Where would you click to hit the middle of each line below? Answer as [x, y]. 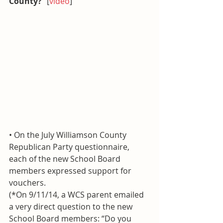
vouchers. [27, 183]
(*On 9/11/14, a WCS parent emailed [77, 195]
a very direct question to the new [72, 207]
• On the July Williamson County [69, 135]
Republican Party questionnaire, [70, 147]
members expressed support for [71, 171]
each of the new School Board [66, 159]
